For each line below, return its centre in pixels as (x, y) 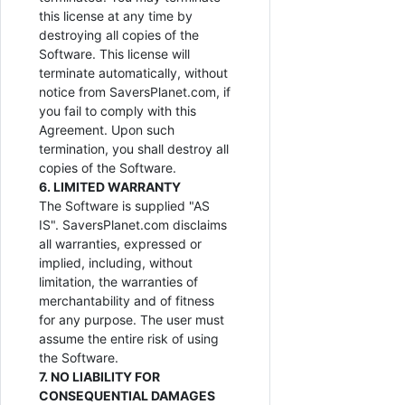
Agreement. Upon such (107, 130)
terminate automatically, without (133, 73)
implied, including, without (116, 263)
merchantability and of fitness (127, 301)
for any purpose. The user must (132, 320)
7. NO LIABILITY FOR (99, 377)
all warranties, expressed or (120, 244)
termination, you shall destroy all (134, 149)
